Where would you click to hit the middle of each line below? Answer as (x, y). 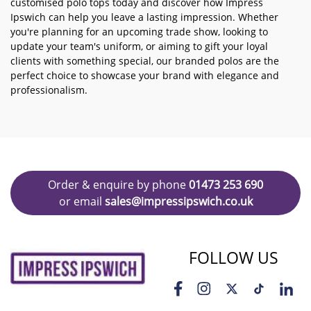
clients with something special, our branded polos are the (145, 61)
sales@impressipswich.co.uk (178, 201)
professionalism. (49, 90)
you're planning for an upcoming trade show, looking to (139, 32)
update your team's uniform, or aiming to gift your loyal (139, 46)
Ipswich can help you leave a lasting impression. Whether (144, 17)
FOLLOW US (233, 258)
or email (82, 201)
